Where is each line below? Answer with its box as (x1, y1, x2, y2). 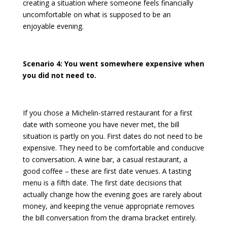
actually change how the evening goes (22, 190, 148, 200)
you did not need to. (22, 70, 96, 81)
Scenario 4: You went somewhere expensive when (22, 59, 204, 69)
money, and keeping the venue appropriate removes (22, 201, 195, 211)
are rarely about (147, 190, 202, 200)
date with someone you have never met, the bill (22, 120, 179, 130)
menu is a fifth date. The (22, 178, 105, 188)
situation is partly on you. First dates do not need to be (22, 131, 203, 141)
